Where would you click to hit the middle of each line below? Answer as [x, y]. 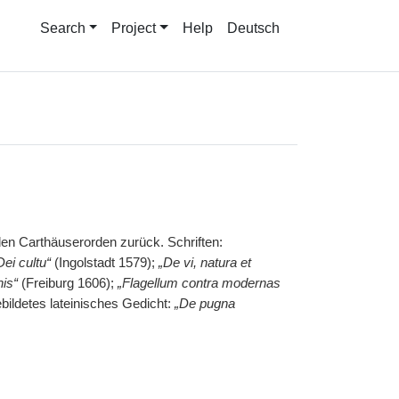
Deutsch [253, 28]
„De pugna [204, 304]
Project [134, 28]
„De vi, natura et [204, 263]
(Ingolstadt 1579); [104, 263]
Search [62, 28]
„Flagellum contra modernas [199, 283]
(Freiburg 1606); [67, 283]
